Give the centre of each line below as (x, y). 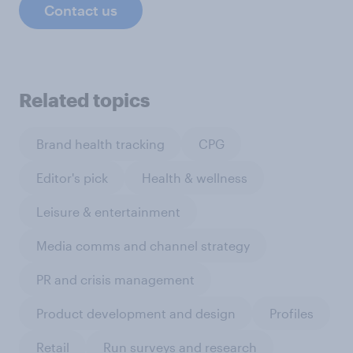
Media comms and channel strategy (143, 245)
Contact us (81, 11)
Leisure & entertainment (108, 211)
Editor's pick (72, 177)
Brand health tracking (100, 143)
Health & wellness (194, 177)
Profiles (291, 313)
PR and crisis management (115, 279)
